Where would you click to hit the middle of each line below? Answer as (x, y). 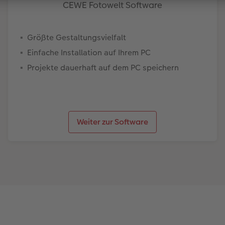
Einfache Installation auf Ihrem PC (89, 52)
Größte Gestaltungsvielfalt (76, 37)
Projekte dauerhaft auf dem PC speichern (103, 67)
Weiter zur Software (112, 122)
